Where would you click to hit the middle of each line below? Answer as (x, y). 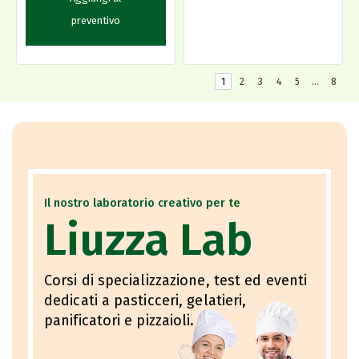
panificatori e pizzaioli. (119, 321)
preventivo (96, 21)
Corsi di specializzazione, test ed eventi (176, 281)
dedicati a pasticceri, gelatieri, (145, 301)
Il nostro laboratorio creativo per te (142, 203)
